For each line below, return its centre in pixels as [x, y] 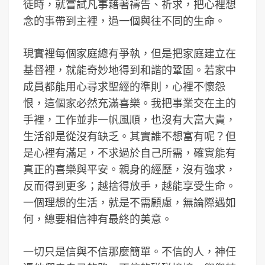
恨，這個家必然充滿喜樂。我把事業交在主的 [130, 103]
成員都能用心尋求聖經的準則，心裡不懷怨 [124, 87]
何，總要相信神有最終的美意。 [98, 219]
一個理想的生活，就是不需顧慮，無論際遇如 [130, 203]
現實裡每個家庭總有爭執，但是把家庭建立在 [130, 54]
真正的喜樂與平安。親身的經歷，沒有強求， [130, 169]
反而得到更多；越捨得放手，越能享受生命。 [130, 186]
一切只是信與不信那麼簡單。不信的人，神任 [130, 252]
